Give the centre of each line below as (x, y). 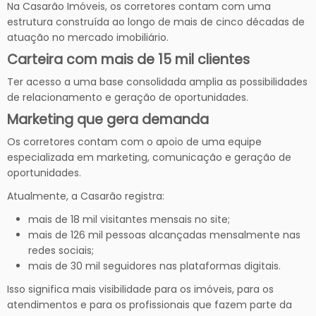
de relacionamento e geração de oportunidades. (128, 97)
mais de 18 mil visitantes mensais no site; (129, 219)
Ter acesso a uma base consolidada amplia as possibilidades (157, 81)
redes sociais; (61, 250)
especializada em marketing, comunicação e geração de (149, 157)
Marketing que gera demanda (108, 119)
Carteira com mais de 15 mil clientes (128, 59)
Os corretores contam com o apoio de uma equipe (134, 141)
